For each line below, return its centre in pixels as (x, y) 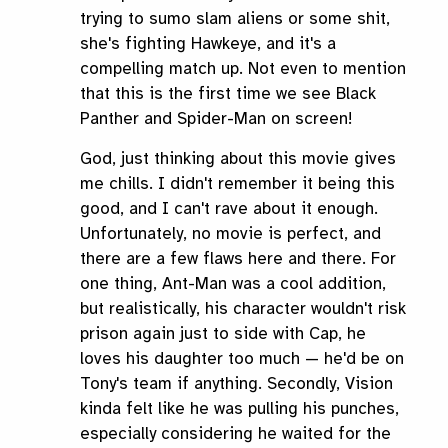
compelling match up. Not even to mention (243, 69)
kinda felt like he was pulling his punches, (239, 409)
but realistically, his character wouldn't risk (243, 309)
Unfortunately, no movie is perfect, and (230, 234)
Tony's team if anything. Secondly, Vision (236, 384)
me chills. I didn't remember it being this (237, 184)
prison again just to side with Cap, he (223, 334)
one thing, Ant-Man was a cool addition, (233, 284)
